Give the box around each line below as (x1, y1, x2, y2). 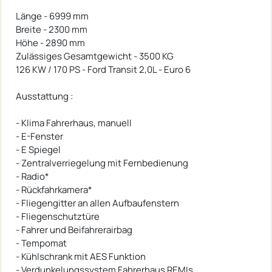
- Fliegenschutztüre (16, 210, 100, 223)
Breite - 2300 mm (16, 23, 87, 36)
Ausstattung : (16, 90, 73, 103)
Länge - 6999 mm (16, 10, 89, 23)
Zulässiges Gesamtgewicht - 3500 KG (16, 50, 174, 63)
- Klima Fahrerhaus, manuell (16, 117, 132, 130)
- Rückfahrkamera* (16, 183, 92, 197)
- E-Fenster (16, 130, 63, 143)
